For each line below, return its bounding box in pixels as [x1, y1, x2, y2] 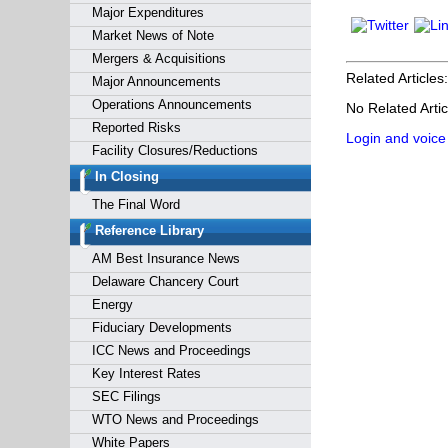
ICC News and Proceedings [91, 343, 251, 358]
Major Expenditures [91, 5, 204, 20]
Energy [91, 297, 133, 312]
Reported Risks [91, 120, 181, 135]
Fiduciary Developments [91, 320, 232, 335]
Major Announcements [91, 74, 221, 89]
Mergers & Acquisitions [91, 51, 226, 66]
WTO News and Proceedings [91, 412, 259, 427]
